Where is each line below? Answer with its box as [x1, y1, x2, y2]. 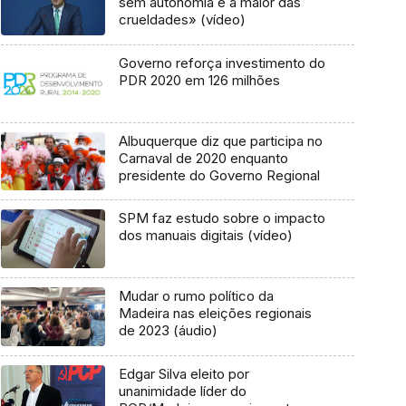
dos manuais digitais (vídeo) [118, 227, 293, 245]
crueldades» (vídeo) [118, 11, 246, 29]
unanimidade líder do [118, 382, 246, 400]
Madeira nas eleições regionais [118, 304, 312, 323]
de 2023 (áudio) [118, 322, 217, 340]
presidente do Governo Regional [118, 166, 320, 184]
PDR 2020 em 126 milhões [118, 72, 280, 90]
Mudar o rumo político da [118, 287, 274, 305]
